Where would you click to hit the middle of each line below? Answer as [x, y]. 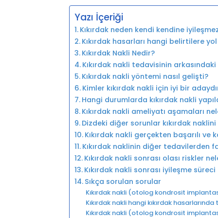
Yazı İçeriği [99, 18]
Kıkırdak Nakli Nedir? [118, 53]
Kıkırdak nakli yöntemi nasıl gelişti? [145, 76]
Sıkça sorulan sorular [123, 181]
